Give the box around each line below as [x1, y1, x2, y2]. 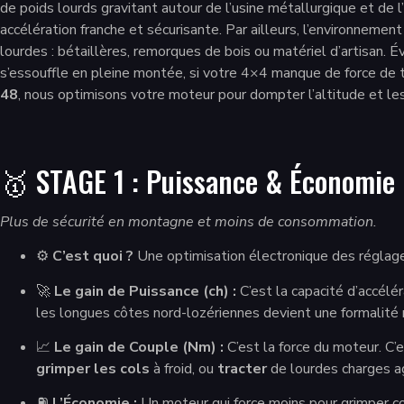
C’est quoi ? [52, 246, 133, 267]
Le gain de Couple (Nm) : [54, 336, 224, 357]
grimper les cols [36, 358, 150, 379]
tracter [217, 358, 267, 379]
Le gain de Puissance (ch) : [54, 280, 236, 301]
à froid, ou [150, 358, 217, 379]
